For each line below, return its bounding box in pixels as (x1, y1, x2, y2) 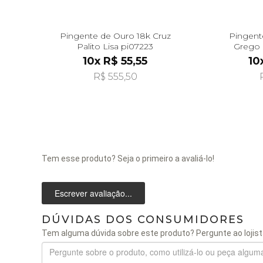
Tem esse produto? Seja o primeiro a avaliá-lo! (42, 153, 214, 163)
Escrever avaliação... (55, 187, 132, 199)
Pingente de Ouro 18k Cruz (59, 30, 171, 41)
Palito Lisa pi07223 (77, 41, 153, 52)
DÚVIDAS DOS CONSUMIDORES (42, 213, 244, 226)
